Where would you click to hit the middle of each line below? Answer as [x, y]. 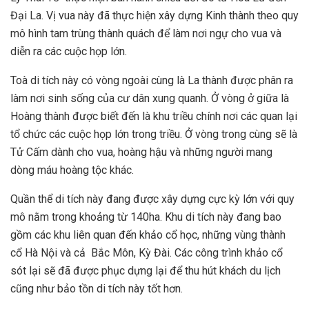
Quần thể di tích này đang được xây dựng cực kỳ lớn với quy [152, 199]
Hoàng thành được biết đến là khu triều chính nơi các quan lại [154, 117]
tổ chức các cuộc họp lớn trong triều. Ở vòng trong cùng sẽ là [154, 134]
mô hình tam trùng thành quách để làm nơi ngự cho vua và [146, 34]
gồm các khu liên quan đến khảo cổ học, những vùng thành [148, 235]
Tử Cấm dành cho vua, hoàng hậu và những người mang [141, 152]
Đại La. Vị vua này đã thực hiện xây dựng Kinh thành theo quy [154, 16]
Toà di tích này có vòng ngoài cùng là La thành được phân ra [152, 81]
